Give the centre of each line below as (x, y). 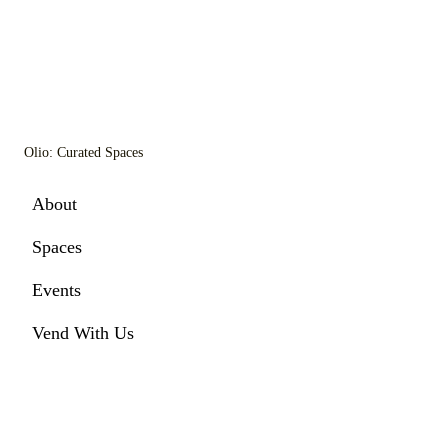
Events (57, 289)
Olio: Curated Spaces (83, 152)
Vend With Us (83, 332)
